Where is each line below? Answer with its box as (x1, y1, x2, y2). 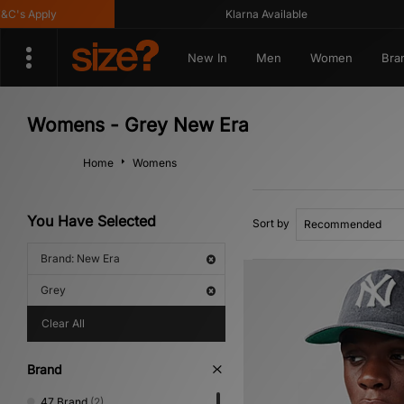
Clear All (41, 317, 85, 330)
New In (187, 50, 227, 65)
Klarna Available (204, 7, 287, 21)
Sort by (252, 216, 289, 230)
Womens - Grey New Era (27, 114, 249, 136)
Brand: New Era (41, 252, 120, 265)
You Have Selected (27, 212, 156, 230)
